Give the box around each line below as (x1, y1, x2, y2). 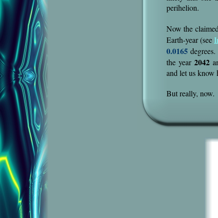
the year (166, 57, 194, 67)
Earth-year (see (166, 35, 214, 45)
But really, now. (166, 88, 215, 98)
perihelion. (166, 2, 199, 13)
